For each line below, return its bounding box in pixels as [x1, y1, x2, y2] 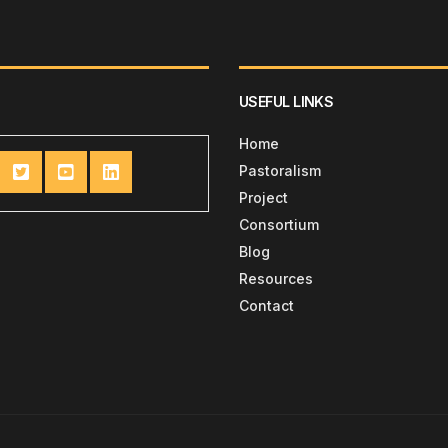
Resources [239, 270, 313, 288]
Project [239, 189, 288, 207]
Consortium [239, 216, 319, 234]
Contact [239, 297, 294, 315]
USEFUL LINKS [239, 93, 334, 111]
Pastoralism [239, 162, 321, 180]
